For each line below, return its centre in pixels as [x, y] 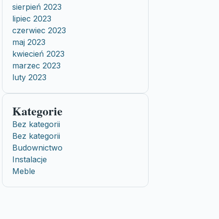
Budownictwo [37, 148]
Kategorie [37, 111]
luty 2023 [29, 77]
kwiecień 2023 [38, 54]
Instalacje [30, 159]
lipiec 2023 [32, 19]
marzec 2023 [36, 66]
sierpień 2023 [37, 7]
